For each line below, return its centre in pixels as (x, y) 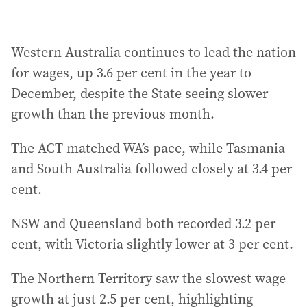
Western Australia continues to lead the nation (153, 52)
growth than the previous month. (113, 114)
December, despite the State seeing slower (139, 93)
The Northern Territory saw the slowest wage (148, 278)
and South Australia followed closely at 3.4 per (151, 169)
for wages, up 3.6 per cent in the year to (131, 73)
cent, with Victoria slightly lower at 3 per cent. (152, 244)
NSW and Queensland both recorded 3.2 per (143, 223)
